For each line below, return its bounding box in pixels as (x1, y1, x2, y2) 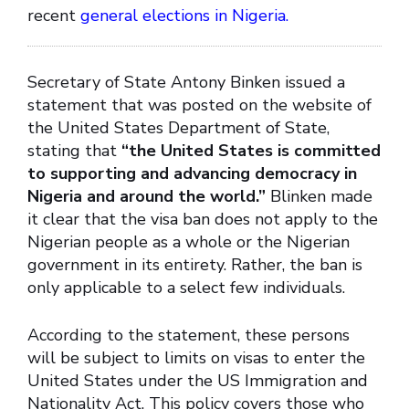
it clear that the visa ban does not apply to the (27, 208, 378, 231)
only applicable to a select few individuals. (27, 277, 345, 299)
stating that (27, 140, 121, 163)
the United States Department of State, (27, 117, 330, 140)
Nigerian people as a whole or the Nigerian (27, 231, 350, 254)
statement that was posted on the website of (27, 94, 372, 117)
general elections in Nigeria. (80, 5, 288, 27)
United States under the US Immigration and (27, 370, 368, 393)
